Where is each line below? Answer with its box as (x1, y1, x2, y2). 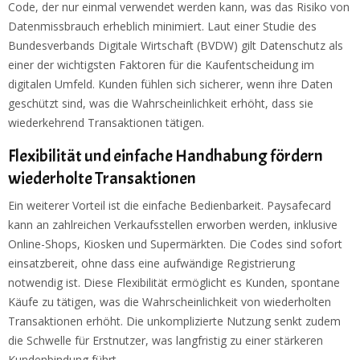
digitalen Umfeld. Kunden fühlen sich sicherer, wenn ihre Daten (8, 76, 333, 92)
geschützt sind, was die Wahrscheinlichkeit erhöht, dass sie (8, 96, 313, 112)
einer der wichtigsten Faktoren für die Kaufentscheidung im (8, 57, 314, 73)
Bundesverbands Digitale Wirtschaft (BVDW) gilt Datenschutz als (8, 38, 343, 54)
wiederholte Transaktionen (8, 167, 196, 190)
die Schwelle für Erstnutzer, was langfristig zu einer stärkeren (8, 333, 323, 349)
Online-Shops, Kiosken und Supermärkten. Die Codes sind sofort (8, 236, 342, 252)
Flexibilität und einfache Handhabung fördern (8, 145, 323, 168)
